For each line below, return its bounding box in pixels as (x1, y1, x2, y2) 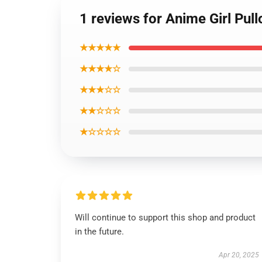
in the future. (75, 226, 124, 237)
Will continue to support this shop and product (75, 212, 256, 223)
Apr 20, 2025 (218, 251, 259, 259)
